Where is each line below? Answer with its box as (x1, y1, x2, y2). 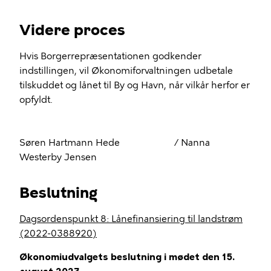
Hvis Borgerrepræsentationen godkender (19, 51, 201, 62)
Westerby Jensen (19, 152, 97, 163)
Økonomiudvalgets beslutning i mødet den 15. (19, 252, 235, 263)
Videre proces (19, 21, 125, 39)
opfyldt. (19, 94, 53, 105)
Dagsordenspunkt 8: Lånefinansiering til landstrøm (19, 214, 243, 224)
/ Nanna (174, 137, 210, 148)
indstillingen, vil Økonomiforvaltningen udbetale (19, 65, 233, 76)
